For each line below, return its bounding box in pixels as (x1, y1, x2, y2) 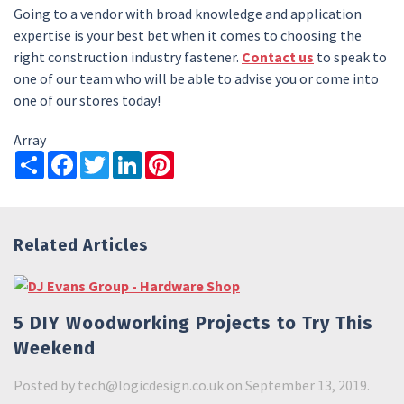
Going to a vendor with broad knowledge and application (14, 4, 362, 23)
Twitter (109, 148, 159, 167)
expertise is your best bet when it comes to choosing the (14, 25, 362, 44)
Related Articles (14, 234, 148, 255)
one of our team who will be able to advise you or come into (14, 69, 379, 87)
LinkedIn (142, 148, 197, 167)
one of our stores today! (14, 90, 161, 109)
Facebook (77, 148, 141, 167)
